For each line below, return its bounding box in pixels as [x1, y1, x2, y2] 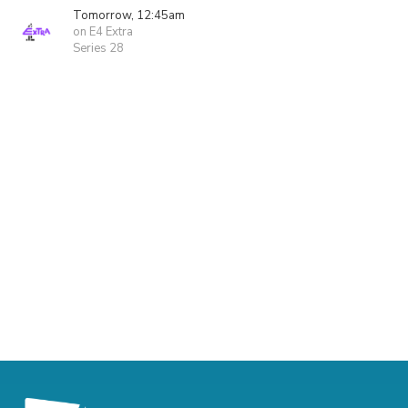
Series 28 [73, 40, 124, 56]
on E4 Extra [73, 24, 133, 40]
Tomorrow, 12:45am [73, 7, 185, 24]
